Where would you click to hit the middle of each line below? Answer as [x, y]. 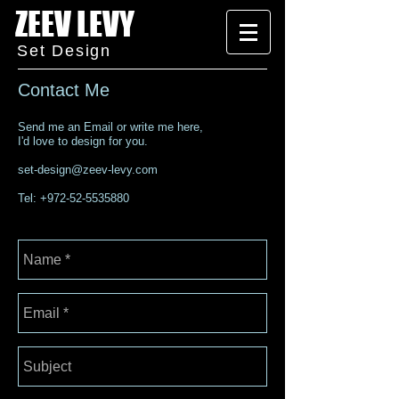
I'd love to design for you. [83, 141]
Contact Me [64, 90]
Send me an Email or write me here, [110, 127]
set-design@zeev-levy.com [88, 170]
